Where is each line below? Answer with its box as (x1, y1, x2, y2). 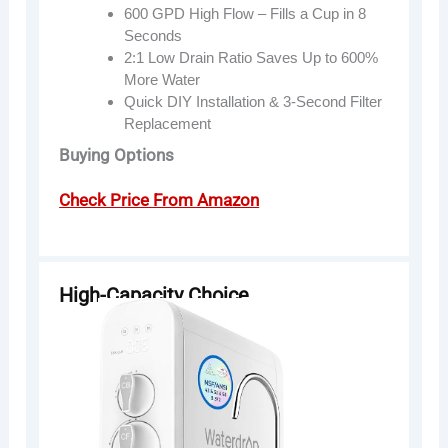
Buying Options (59, 145, 175, 166)
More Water (124, 70, 201, 88)
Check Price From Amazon (59, 189, 260, 210)
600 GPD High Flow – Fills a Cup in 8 (124, 4, 367, 22)
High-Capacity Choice (59, 282, 250, 307)
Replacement (124, 114, 212, 132)
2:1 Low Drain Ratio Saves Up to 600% (124, 48, 379, 66)
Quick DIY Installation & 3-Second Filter (124, 92, 383, 110)
